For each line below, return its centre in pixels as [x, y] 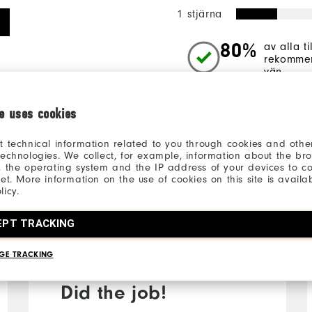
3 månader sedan [214, 222]
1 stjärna [200, 14]
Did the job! [114, 292]
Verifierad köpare [100, 235]
